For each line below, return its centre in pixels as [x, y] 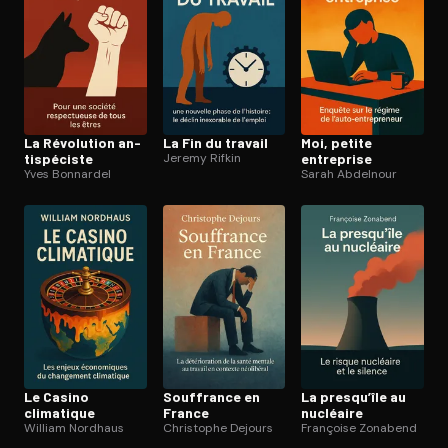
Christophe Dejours [217, 428]
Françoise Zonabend [359, 428]
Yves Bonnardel [67, 174]
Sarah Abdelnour [349, 174]
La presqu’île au [354, 397]
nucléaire [332, 413]
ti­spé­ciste [58, 159]
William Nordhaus [74, 428]
